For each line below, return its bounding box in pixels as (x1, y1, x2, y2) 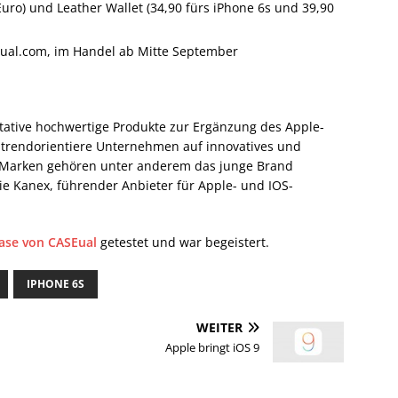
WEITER (196, 319, 243, 337)
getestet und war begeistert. (97, 234, 269, 251)
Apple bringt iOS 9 (165, 339, 260, 356)
